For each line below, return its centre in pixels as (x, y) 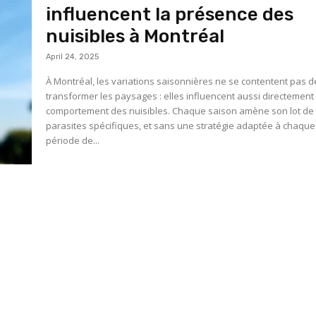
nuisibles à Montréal (135, 37)
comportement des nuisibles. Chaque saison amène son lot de (180, 111)
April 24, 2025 (73, 57)
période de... (73, 141)
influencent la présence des (170, 15)
